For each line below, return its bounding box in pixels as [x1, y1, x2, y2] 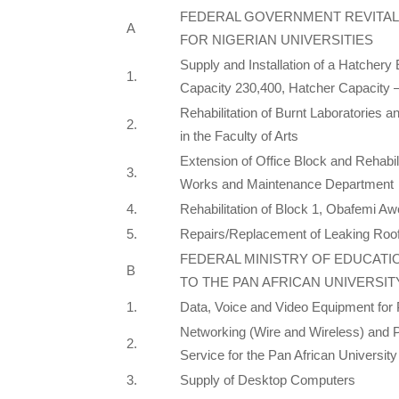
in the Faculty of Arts [180, 128, 298, 144]
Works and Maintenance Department [180, 176, 394, 192]
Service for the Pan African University [180, 347, 397, 363]
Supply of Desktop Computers [180, 372, 355, 388]
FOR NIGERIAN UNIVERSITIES [180, 32, 373, 48]
